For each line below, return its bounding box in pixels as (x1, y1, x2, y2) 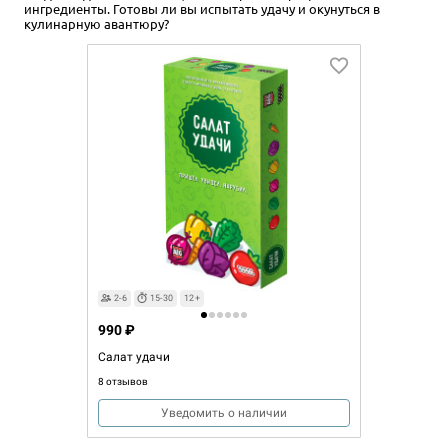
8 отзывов (98, 375, 149, 387)
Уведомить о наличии (161, 405, 287, 420)
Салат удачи (98, 349, 171, 364)
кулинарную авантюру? (24, 14, 169, 32)
